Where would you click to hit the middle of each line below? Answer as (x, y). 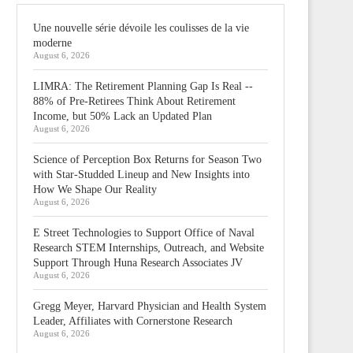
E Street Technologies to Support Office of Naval (144, 232)
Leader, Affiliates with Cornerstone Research (133, 321)
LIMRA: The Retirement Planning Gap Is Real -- (143, 86)
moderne (52, 43)
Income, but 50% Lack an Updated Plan (123, 116)
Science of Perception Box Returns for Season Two (147, 159)
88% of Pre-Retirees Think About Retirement (134, 101)
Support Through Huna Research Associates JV (138, 262)
